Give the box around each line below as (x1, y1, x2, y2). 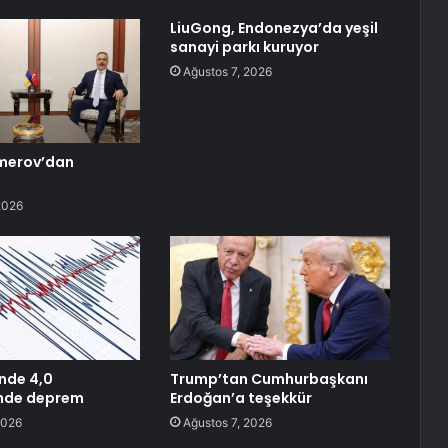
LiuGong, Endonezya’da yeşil (169, 18, 378, 39)
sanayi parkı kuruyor (169, 37, 319, 58)
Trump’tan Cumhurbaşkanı (169, 369, 368, 390)
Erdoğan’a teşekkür (169, 388, 312, 409)
